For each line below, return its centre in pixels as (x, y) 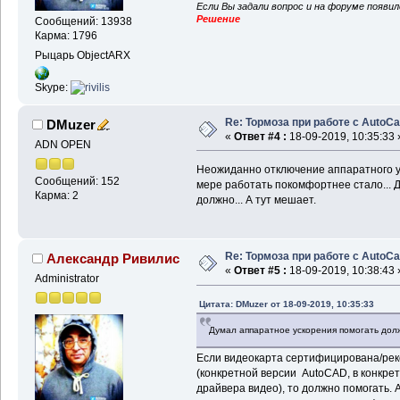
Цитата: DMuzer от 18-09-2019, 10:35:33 (286, 304)
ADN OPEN (62, 144)
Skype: (52, 87)
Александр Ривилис (113, 259)
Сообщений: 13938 (83, 21)
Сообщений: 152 (77, 182)
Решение (218, 18)
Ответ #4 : (260, 136)
